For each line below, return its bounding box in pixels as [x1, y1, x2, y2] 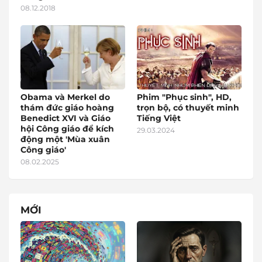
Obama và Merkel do [20, 92, 110, 103]
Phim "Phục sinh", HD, [137, 92, 232, 103]
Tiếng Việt [137, 113, 181, 124]
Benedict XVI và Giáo [20, 113, 111, 124]
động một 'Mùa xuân [20, 134, 110, 145]
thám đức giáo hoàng [20, 102, 114, 113]
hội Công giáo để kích [20, 123, 114, 135]
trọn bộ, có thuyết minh [137, 102, 239, 113]
